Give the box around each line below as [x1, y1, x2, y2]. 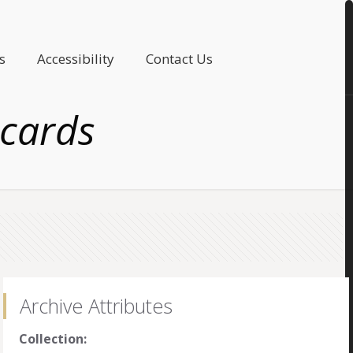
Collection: [19, 330, 87, 347]
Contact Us [146, 50, 214, 68]
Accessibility [37, 50, 115, 68]
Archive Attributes [20, 292, 173, 319]
